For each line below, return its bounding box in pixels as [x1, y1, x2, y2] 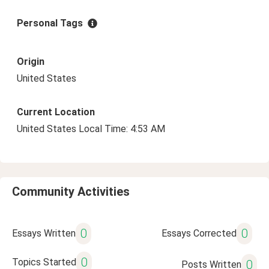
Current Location [17, 106, 95, 118]
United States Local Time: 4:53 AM [17, 123, 165, 134]
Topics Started [12, 256, 76, 268]
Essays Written [12, 228, 76, 239]
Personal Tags [17, 17, 83, 29]
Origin [17, 56, 44, 67]
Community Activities [12, 184, 130, 199]
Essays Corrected [161, 228, 237, 239]
